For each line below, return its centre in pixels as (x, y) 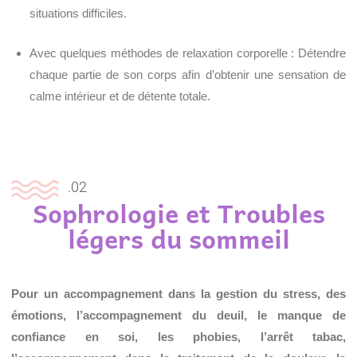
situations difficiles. (78, 14)
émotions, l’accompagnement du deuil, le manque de (178, 316)
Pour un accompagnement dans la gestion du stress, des (178, 294)
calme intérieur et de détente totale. (120, 96)
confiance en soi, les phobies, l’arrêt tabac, (178, 337)
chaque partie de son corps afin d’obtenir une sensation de (187, 74)
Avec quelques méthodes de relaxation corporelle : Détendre (187, 53)
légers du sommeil (178, 239)
